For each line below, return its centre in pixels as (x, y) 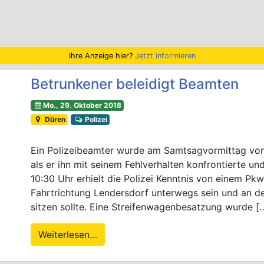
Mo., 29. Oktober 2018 (82, 105)
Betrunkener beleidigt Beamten (135, 84)
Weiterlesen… (68, 234)
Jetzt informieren (165, 55)
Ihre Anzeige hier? (102, 55)
